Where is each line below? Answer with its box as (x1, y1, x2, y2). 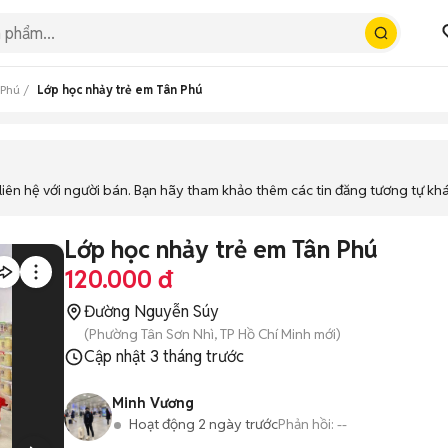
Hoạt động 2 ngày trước (129, 415, 278, 433)
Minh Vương (112, 394, 194, 412)
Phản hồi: (278, 415, 334, 433)
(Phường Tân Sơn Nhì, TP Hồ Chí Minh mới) (84, 325, 341, 343)
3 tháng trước (150, 346, 244, 367)
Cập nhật (84, 346, 150, 367)
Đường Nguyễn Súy (84, 301, 219, 322)
